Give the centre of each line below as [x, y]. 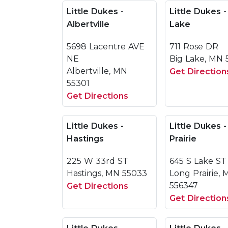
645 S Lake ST [198, 161]
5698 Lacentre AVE [106, 47]
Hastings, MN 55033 [107, 173]
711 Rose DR [194, 47]
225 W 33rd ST [97, 161]
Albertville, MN [97, 71]
